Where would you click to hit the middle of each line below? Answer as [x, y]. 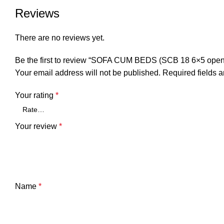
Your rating [35, 95]
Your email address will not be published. [88, 73]
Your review [37, 126]
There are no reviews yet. [60, 38]
